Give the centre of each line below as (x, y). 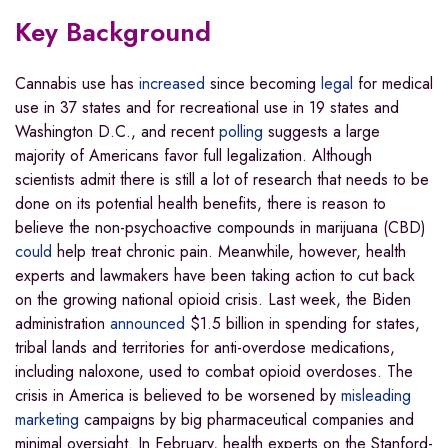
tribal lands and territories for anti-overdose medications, (205, 348)
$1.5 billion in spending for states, (302, 324)
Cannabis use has (77, 84)
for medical (393, 84)
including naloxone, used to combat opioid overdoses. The (214, 372)
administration (62, 324)
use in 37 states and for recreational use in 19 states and (207, 108)
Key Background (113, 32)
